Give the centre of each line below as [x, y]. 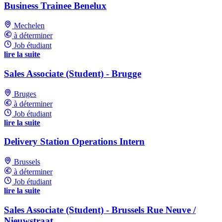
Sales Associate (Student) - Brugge [73, 73]
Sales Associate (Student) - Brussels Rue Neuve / [100, 210]
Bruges [25, 94]
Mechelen [29, 26]
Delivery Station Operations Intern [74, 142]
